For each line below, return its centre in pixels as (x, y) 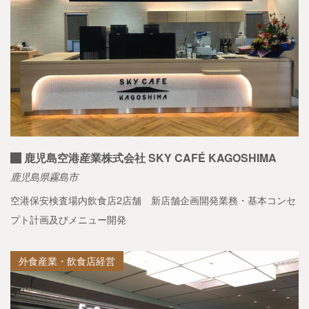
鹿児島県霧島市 (44, 177)
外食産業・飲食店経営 (67, 261)
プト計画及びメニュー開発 (68, 219)
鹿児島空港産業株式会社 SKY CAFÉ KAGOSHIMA (149, 158)
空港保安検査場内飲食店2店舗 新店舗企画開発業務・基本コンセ (153, 200)
